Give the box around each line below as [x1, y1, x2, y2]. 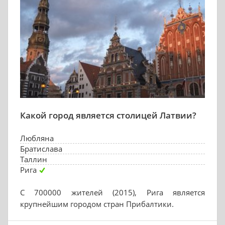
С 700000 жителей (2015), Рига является [20, 187, 205, 197]
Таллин [20, 154, 47, 164]
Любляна [20, 133, 54, 143]
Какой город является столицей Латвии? [20, 109, 196, 121]
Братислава [20, 144, 62, 154]
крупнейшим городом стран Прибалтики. [20, 199, 174, 209]
